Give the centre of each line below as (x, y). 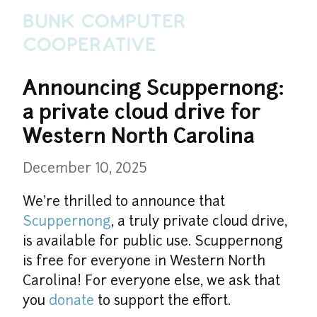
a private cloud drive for (142, 113)
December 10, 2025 (85, 169)
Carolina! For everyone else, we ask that (151, 282)
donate (71, 302)
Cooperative (90, 45)
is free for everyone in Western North (144, 263)
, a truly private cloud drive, (199, 223)
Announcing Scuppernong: (153, 89)
